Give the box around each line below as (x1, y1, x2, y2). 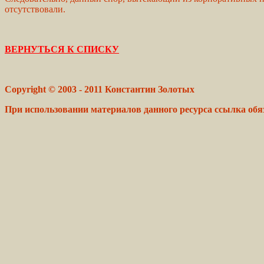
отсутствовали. (5, 4, 65, 14)
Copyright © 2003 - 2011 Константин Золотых (5, 84, 194, 94)
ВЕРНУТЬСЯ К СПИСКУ (5, 44, 119, 54)
